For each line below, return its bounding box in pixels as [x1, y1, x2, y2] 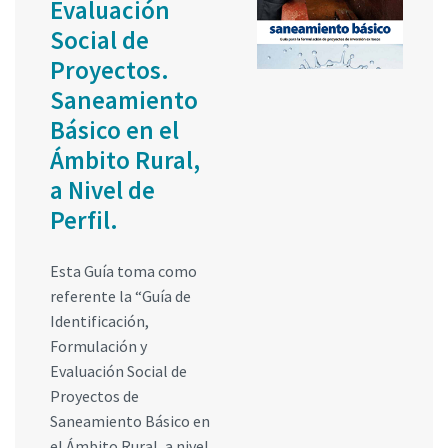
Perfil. [50, 204, 118, 237]
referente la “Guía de [50, 286, 191, 307]
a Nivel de [50, 174, 155, 207]
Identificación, [50, 311, 149, 332]
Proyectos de [50, 386, 139, 407]
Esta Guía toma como [50, 261, 197, 282]
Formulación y [50, 336, 147, 357]
